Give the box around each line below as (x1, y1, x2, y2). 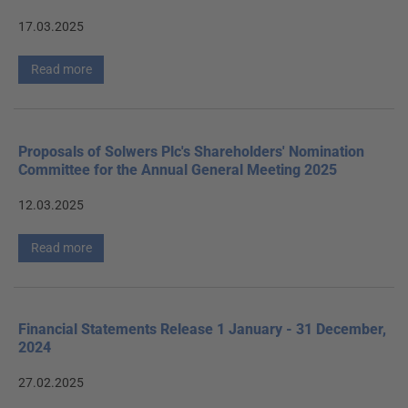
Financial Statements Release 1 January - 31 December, (18, 321, 386, 339)
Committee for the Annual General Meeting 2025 (18, 160, 337, 178)
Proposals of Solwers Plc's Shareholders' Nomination (18, 142, 364, 160)
